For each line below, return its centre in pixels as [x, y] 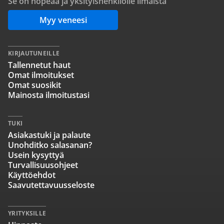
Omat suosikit [34, 85]
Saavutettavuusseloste [51, 185]
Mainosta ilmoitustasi [49, 95]
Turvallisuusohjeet [43, 165]
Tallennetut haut [39, 65]
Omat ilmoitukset [41, 75]
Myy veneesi [63, 20]
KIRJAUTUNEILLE [34, 53]
